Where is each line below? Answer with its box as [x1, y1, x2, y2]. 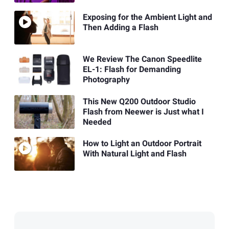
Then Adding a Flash [82, 21, 158, 34]
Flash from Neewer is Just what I [82, 105, 204, 118]
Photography [82, 74, 130, 86]
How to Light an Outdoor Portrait [82, 138, 201, 150]
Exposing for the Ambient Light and [82, 11, 212, 24]
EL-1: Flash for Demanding [82, 63, 181, 76]
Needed [82, 116, 111, 128]
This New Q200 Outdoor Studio [82, 95, 196, 108]
